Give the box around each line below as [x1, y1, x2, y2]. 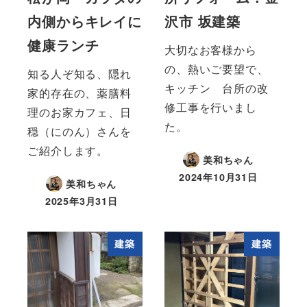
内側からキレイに [27, 11, 142, 32]
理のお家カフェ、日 [27, 103, 132, 120]
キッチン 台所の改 [164, 79, 269, 96]
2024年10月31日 [179, 169, 258, 184]
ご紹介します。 [27, 142, 108, 158]
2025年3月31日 [45, 193, 118, 208]
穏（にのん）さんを [27, 123, 132, 139]
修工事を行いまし [164, 99, 257, 115]
